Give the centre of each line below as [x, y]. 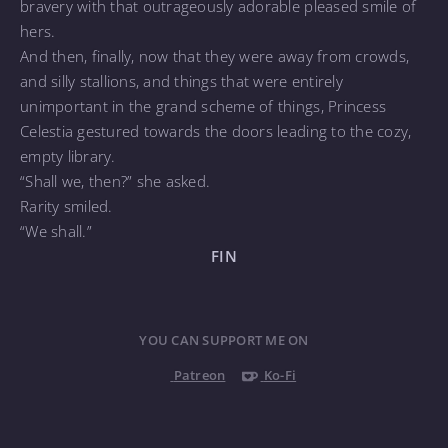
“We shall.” [56, 230]
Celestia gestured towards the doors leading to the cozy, [216, 130]
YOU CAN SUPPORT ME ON [224, 340]
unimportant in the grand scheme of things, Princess [203, 105]
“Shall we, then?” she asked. [115, 180]
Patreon [199, 375]
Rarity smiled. [66, 205]
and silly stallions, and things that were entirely [181, 80]
